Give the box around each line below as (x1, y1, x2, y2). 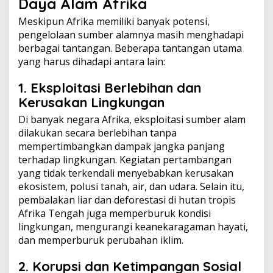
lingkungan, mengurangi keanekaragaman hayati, (18, 220, 248, 233)
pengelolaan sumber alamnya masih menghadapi (18, 28, 244, 41)
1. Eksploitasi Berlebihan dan (18, 79, 201, 96)
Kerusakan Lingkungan (18, 94, 165, 111)
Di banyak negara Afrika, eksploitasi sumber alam (18, 113, 246, 126)
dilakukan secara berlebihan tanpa (18, 126, 177, 140)
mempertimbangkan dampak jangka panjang (18, 140, 225, 153)
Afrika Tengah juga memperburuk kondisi (18, 207, 211, 220)
